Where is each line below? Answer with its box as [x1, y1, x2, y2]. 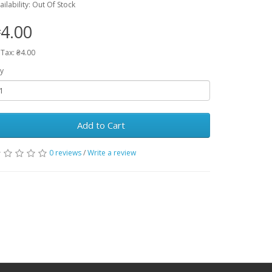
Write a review [87, 148, 136, 158]
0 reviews [49, 148, 81, 158]
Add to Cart [76, 119, 125, 131]
